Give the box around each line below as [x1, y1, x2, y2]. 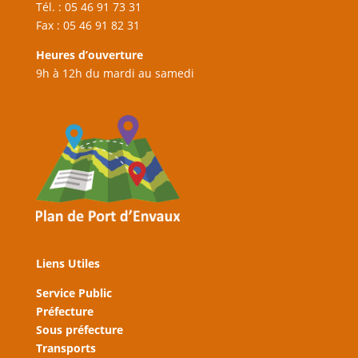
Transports [35, 340, 96, 356]
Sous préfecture [35, 322, 123, 338]
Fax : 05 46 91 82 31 [35, 17, 140, 33]
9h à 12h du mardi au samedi [35, 65, 194, 81]
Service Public [35, 285, 112, 301]
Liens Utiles [35, 256, 100, 272]
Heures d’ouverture [35, 46, 143, 62]
